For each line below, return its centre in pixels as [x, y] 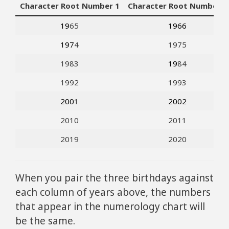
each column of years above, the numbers [113, 192]
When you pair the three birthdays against [114, 178]
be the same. [45, 221]
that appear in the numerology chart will [110, 206]
